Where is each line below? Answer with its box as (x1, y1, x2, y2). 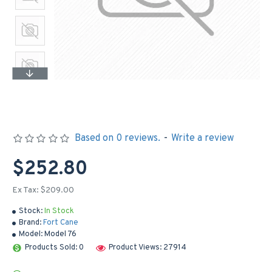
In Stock (44, 206, 74, 216)
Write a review (171, 132, 234, 144)
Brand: (19, 218, 41, 228)
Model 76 (44, 229, 76, 239)
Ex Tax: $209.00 (12, 185, 74, 195)
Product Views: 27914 (109, 242, 186, 253)
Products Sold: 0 (25, 242, 84, 253)
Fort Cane (43, 218, 78, 228)
